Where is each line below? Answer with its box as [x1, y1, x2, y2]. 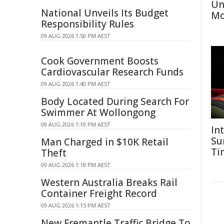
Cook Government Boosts [41, 54, 158, 67]
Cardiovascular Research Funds [41, 65, 183, 78]
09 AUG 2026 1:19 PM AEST [41, 120, 110, 128]
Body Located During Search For [41, 95, 189, 108]
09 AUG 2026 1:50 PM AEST [41, 32, 110, 39]
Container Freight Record [41, 187, 157, 200]
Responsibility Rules [41, 17, 134, 30]
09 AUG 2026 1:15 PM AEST [41, 201, 110, 209]
